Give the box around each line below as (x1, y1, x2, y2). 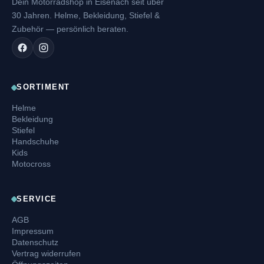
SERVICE (16, 194, 57, 203)
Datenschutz (12, 237, 58, 247)
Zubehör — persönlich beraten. (12, 24, 128, 34)
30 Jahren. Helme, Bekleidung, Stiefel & (12, 10, 160, 20)
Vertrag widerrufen (12, 248, 81, 258)
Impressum (12, 226, 54, 236)
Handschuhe (12, 137, 59, 146)
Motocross (12, 159, 51, 169)
